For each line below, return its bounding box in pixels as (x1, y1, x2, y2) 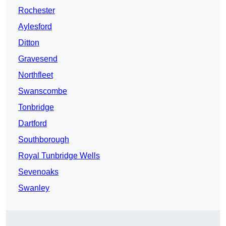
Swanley (18, 184, 49, 193)
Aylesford (18, 22, 52, 31)
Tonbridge (18, 103, 54, 112)
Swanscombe (18, 87, 67, 96)
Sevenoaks (18, 167, 59, 177)
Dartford (18, 119, 47, 128)
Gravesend (18, 54, 58, 64)
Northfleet (18, 71, 53, 80)
